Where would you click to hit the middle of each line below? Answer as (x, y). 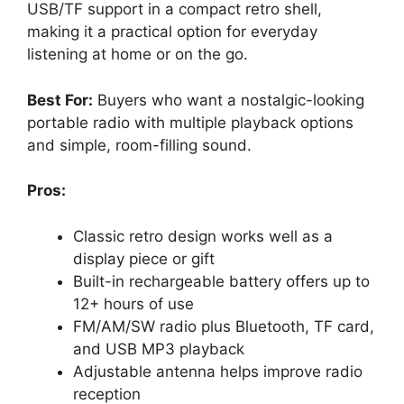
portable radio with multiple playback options (190, 122)
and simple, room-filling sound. (139, 145)
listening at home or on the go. (138, 55)
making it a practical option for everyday (172, 32)
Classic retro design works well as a (203, 236)
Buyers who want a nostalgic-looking (229, 100)
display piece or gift (144, 258)
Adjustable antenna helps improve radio (218, 371)
